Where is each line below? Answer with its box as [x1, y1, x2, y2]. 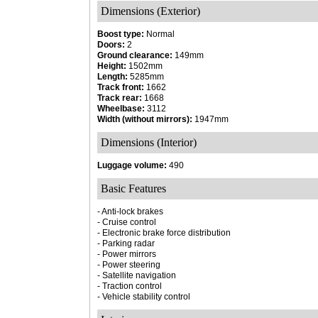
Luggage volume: [97, 160, 167, 170]
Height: [97, 61, 126, 71]
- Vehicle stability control [97, 292, 190, 302]
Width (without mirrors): [97, 114, 192, 124]
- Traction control [97, 281, 162, 291]
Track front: [97, 82, 144, 92]
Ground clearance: [97, 50, 172, 60]
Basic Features [101, 182, 166, 194]
